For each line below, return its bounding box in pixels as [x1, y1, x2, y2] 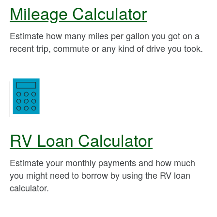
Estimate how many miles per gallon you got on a [10, 29, 200, 42]
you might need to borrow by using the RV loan [10, 169, 190, 181]
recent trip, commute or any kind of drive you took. [10, 42, 203, 54]
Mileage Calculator [10, 1, 147, 25]
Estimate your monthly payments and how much [10, 156, 195, 169]
